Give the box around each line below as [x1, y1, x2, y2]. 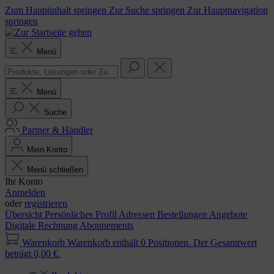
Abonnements [80, 220, 133, 231]
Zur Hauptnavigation [187, 5, 268, 15]
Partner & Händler [22, 125, 93, 135]
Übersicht [5, 209, 45, 220]
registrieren [24, 198, 67, 209]
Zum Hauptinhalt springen [5, 5, 109, 15]
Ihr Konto [5, 176, 43, 187]
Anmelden [5, 187, 45, 198]
